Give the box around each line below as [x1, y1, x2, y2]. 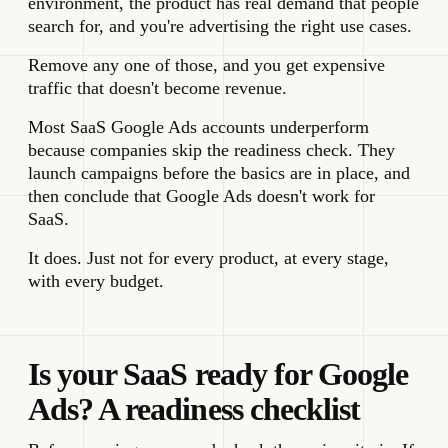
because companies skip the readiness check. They [28, 140, 395, 161]
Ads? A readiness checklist [28, 391, 361, 428]
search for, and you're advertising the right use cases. [28, 16, 412, 37]
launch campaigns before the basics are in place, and [28, 163, 410, 184]
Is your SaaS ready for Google [28, 356, 409, 393]
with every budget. [28, 271, 164, 292]
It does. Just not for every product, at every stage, [28, 248, 389, 269]
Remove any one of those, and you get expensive [28, 55, 385, 76]
